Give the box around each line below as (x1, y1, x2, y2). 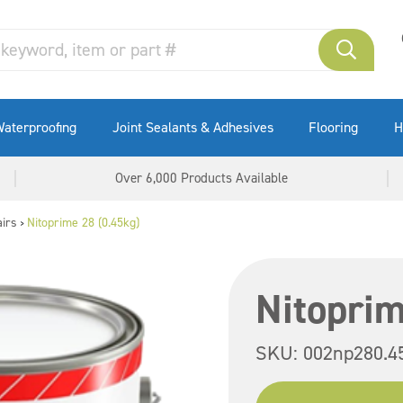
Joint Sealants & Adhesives (112, 118, 273, 137)
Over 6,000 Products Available (114, 169, 288, 187)
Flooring (309, 118, 359, 137)
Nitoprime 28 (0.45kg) (27, 214, 139, 231)
